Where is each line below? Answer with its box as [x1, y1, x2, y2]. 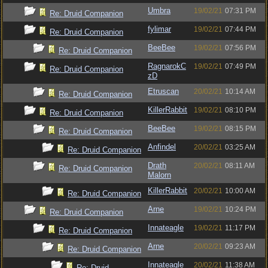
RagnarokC [148, 62, 186, 71]
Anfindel [148, 142, 176, 151]
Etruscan [148, 87, 179, 96]
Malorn [148, 170, 171, 179]
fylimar [148, 25, 171, 33]
